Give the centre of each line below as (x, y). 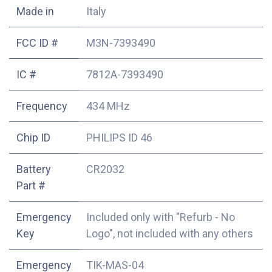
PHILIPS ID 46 (119, 137)
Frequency (42, 106)
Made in (35, 11)
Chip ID (33, 137)
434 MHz (108, 106)
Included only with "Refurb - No (161, 217)
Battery (34, 169)
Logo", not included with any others (170, 233)
